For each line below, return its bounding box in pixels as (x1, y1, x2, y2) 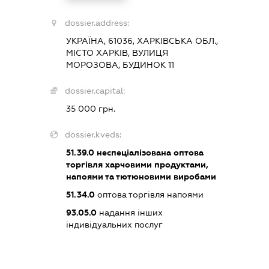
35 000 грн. (65, 104, 115, 114)
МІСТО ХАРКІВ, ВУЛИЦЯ (65, 48, 168, 58)
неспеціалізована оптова (94, 148, 204, 158)
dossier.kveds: (64, 130, 121, 140)
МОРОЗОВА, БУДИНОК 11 (65, 60, 174, 70)
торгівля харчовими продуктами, (65, 160, 208, 170)
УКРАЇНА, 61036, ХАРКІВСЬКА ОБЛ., (65, 36, 218, 46)
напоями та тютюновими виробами (65, 172, 216, 182)
